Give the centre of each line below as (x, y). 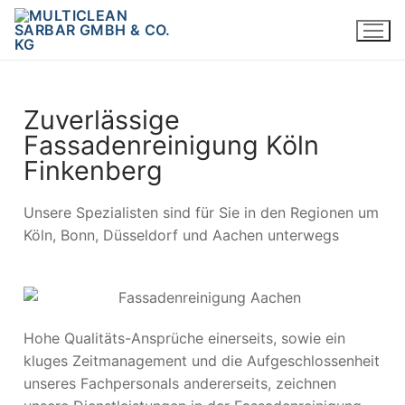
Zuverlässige (102, 119)
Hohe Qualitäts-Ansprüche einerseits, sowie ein (184, 338)
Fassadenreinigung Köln (171, 145)
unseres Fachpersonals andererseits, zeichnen (180, 383)
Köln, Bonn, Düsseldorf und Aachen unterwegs (181, 235)
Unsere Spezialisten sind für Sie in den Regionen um (201, 212)
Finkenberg (93, 170)
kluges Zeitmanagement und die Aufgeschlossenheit (202, 360)
